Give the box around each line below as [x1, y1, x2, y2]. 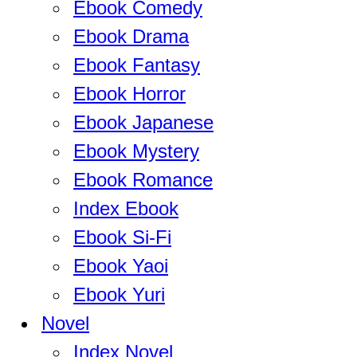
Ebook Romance [73, 169, 213, 190]
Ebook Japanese [73, 112, 214, 133]
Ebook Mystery [73, 140, 199, 162]
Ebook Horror [73, 83, 186, 104]
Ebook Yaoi [73, 255, 168, 277]
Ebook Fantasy [73, 54, 200, 76]
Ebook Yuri [73, 284, 165, 305]
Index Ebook [73, 198, 178, 219]
